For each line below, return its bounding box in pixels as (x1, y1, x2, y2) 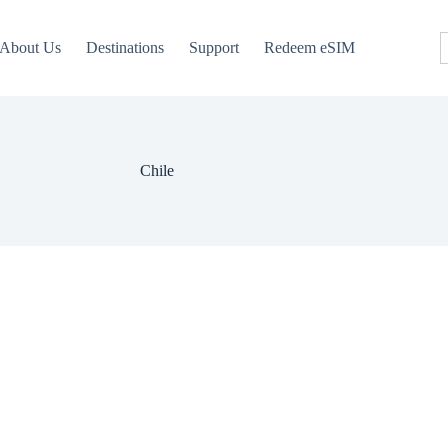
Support (188, 39, 239, 56)
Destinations (85, 39, 164, 56)
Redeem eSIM (263, 39, 355, 56)
